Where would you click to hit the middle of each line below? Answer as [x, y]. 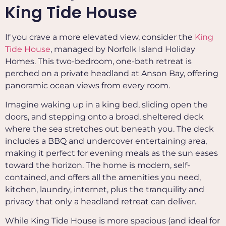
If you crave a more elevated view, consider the [100, 37]
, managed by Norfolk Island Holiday [123, 49]
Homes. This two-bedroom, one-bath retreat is [98, 61]
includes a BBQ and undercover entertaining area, [106, 141]
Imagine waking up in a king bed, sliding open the [106, 104]
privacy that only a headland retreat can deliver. [101, 201]
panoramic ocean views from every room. [88, 85]
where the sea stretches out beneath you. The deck [109, 129]
